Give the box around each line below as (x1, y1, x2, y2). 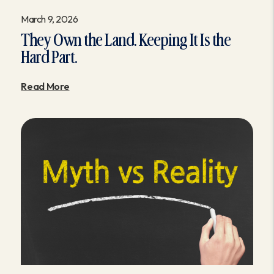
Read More (21, 80, 70, 93)
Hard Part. (21, 50, 78, 67)
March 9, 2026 (21, 13, 78, 26)
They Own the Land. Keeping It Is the (21, 32, 231, 50)
